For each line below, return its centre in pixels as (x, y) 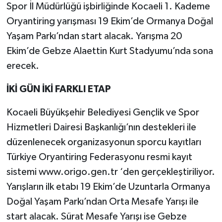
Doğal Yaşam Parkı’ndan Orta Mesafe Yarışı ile (102, 201)
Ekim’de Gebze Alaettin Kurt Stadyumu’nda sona (110, 51)
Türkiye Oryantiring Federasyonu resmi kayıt (99, 157)
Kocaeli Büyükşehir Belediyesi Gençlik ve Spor (103, 112)
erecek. (23, 66)
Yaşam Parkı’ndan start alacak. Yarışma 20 (94, 36)
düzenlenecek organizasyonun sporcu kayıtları (104, 142)
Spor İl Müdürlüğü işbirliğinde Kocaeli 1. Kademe (108, 6)
